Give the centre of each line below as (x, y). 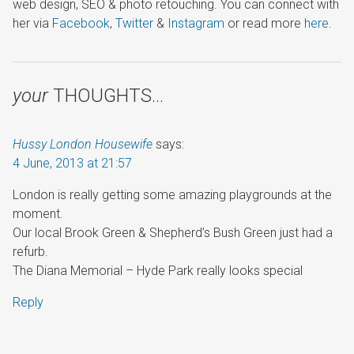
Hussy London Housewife (83, 144)
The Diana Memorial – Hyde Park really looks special (158, 270)
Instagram (196, 23)
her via (32, 23)
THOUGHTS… (106, 95)
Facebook (81, 23)
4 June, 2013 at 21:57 (72, 163)
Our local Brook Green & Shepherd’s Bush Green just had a (173, 232)
